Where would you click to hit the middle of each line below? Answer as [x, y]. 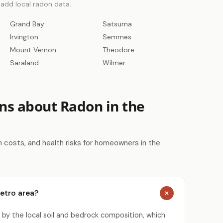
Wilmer [114, 63]
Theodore [118, 50]
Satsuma [117, 24]
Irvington [24, 37]
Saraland [24, 63]
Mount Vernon [33, 50]
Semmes [117, 37]
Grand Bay [27, 24]
